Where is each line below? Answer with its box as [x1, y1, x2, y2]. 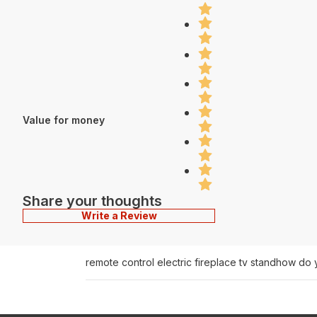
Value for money [23, 113, 105, 126]
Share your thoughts [23, 192, 162, 209]
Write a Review [81, 209, 157, 221]
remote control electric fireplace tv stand [85, 256, 276, 268]
